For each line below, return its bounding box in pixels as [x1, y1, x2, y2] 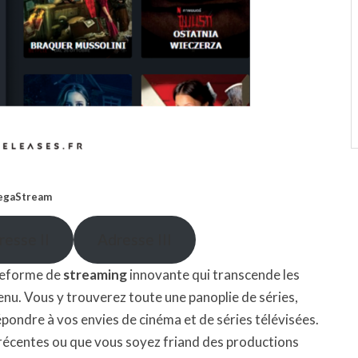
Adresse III [97, 230, 172, 249]
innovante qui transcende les [127, 266, 300, 283]
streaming [63, 266, 127, 283]
